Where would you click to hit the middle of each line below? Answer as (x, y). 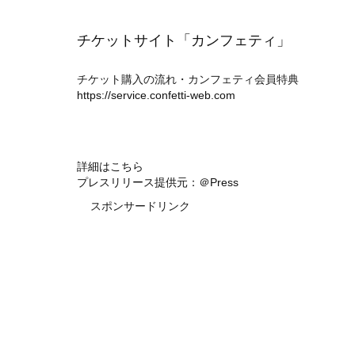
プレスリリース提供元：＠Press (158, 183)
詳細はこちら (110, 167)
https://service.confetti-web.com (156, 95)
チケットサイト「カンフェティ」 (184, 40)
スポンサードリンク (140, 206)
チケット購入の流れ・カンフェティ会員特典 (188, 80)
